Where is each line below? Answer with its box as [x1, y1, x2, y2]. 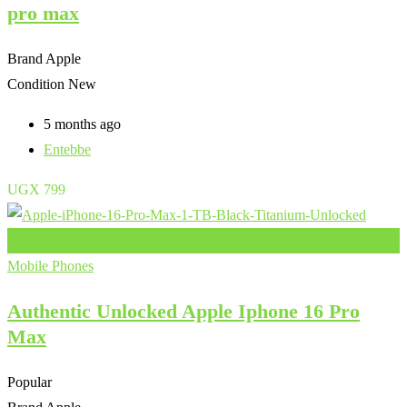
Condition [7, 75, 65, 92]
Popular [7, 373, 52, 390]
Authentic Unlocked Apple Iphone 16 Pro [7, 299, 360, 323]
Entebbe [44, 141, 91, 157]
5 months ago [44, 115, 121, 132]
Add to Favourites [7, 232, 111, 248]
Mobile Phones [7, 257, 94, 273]
